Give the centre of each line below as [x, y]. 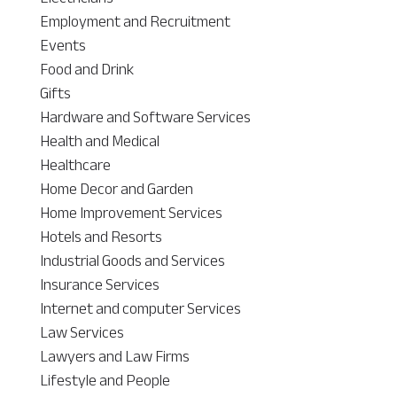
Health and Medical [99, 140]
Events [62, 45]
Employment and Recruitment [135, 21]
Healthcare [75, 164]
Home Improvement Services [131, 212]
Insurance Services [99, 284]
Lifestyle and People [105, 380]
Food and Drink [86, 69]
